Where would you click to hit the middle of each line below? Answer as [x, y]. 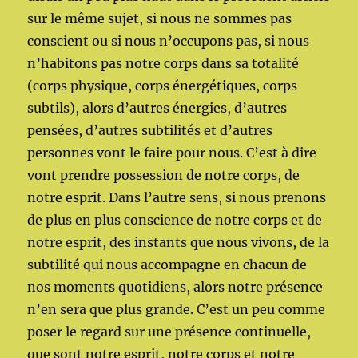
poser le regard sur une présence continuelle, [169, 331]
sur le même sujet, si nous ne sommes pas [160, 18]
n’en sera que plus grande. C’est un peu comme [177, 309]
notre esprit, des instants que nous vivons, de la [179, 242]
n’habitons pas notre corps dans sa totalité [163, 63]
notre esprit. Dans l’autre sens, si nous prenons [177, 197]
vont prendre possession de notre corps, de [164, 175]
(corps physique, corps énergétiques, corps [163, 85]
